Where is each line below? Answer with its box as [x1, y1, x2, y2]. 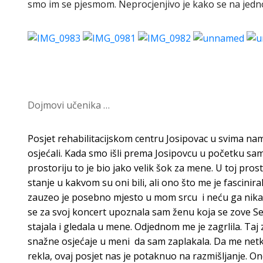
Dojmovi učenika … [28, 99, 110, 112]
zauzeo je [28, 191, 72, 204]
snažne [28, 235, 59, 248]
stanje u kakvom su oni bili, [28, 176, 149, 190]
